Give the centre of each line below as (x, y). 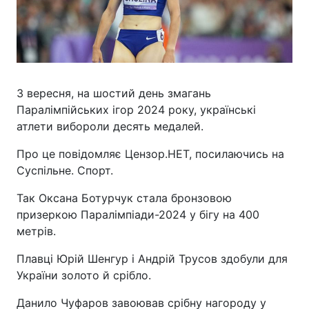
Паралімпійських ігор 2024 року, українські (136, 109)
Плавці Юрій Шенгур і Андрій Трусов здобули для (152, 258)
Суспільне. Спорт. (65, 170)
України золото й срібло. (84, 275)
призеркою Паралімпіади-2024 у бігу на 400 (138, 214)
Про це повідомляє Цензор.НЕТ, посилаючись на (150, 153)
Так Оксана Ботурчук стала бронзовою (124, 198)
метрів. (36, 231)
